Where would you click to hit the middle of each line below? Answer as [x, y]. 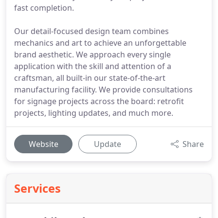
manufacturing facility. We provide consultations [103, 90]
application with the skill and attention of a [93, 66]
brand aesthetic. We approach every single [92, 54]
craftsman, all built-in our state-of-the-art [90, 78]
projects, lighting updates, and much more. [94, 113]
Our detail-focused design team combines [91, 31]
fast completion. [44, 8]
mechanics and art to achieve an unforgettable [100, 43]
